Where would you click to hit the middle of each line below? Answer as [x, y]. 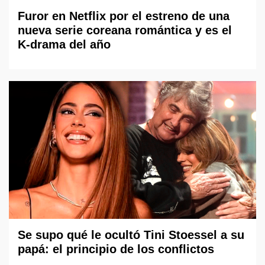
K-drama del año [64, 45]
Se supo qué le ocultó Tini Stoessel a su [131, 235]
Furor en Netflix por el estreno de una [124, 16]
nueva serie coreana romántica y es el [125, 30]
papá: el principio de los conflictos [116, 249]
